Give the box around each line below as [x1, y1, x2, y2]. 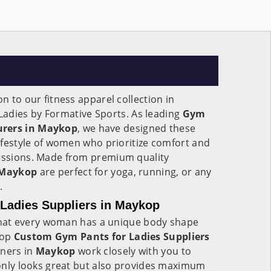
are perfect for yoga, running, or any [37, 165, 212, 178]
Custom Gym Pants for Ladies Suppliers [13, 230, 210, 243]
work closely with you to [77, 244, 192, 258]
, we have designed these [77, 122, 196, 135]
